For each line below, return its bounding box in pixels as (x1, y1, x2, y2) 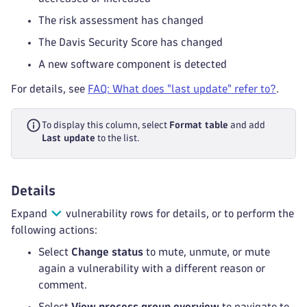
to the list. (95, 134, 139, 143)
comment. (38, 280, 87, 290)
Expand (11, 208, 50, 219)
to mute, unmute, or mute (143, 247, 270, 257)
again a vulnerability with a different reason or (38, 263, 265, 273)
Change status (71, 247, 143, 257)
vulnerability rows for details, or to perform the (63, 208, 295, 219)
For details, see (11, 84, 88, 94)
